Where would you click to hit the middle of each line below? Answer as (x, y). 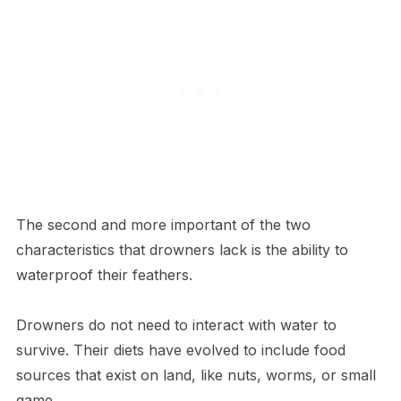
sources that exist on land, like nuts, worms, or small (196, 375)
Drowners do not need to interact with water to (176, 325)
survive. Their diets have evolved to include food (180, 350)
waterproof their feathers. (104, 275)
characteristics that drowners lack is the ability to (182, 250)
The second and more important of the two (163, 225)
